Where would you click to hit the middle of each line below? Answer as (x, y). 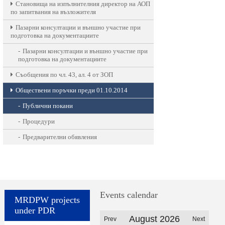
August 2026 (155, 219)
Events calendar (129, 195)
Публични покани (48, 106)
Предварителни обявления (60, 137)
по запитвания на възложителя (53, 12)
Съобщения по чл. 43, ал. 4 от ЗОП (64, 75)
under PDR (35, 210)
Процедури (39, 121)
